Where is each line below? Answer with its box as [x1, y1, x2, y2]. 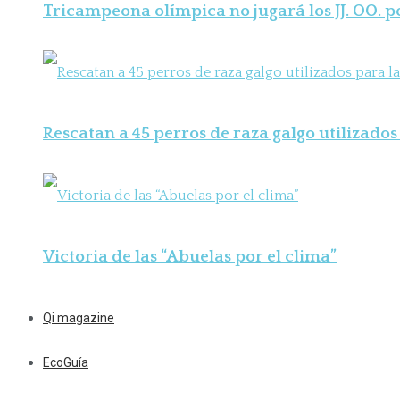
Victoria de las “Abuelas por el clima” [43, 246, 337, 266]
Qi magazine [43, 311, 114, 326]
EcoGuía [43, 355, 88, 371]
